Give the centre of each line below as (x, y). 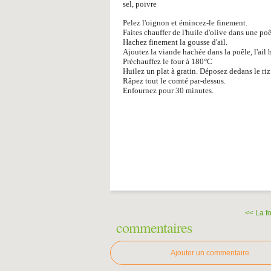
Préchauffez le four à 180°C (168, 61)
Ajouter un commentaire (210, 253)
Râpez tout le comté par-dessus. (174, 81)
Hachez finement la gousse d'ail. (175, 42)
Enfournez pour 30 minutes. (168, 90)
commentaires (154, 227)
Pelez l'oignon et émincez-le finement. (185, 23)
